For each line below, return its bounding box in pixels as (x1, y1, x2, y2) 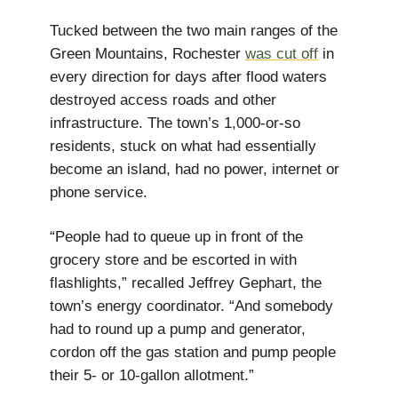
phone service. (50, 184, 147, 201)
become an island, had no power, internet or (50, 161, 339, 178)
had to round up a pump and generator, (50, 321, 306, 338)
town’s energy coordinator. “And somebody (50, 298, 333, 314)
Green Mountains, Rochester (50, 45, 245, 62)
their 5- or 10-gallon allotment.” (50, 367, 254, 384)
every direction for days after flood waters (50, 68, 327, 85)
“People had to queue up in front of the (50, 228, 303, 245)
